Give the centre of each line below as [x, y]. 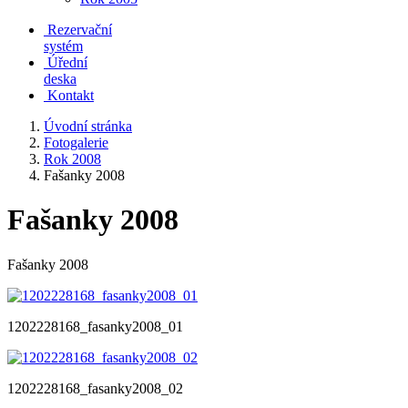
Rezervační [80, 30]
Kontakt [71, 95]
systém [63, 46]
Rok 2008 [72, 159]
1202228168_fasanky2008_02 [95, 388]
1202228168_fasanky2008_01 [95, 326]
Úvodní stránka [88, 126]
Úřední [67, 62]
